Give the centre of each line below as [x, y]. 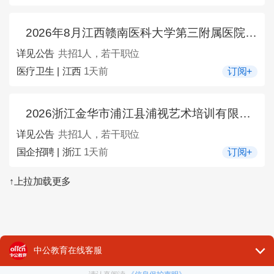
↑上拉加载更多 [40, 181]
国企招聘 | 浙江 [50, 153]
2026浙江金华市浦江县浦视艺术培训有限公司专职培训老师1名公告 [132, 113]
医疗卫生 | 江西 [50, 72]
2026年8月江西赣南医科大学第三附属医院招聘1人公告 [135, 32]
